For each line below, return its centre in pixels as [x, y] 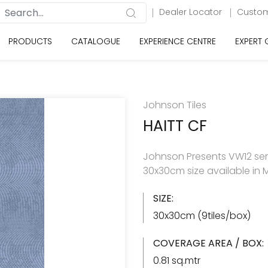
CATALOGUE [96, 41]
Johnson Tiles [175, 105]
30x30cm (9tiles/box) [202, 216]
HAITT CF [175, 126]
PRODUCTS [30, 41]
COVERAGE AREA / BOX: [208, 243]
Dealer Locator [192, 12]
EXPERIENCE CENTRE [178, 41]
